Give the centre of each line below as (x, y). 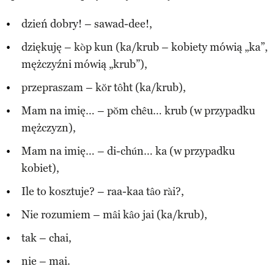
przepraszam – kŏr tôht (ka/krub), (104, 87)
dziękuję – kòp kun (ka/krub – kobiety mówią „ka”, (145, 47)
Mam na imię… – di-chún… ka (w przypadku (128, 151)
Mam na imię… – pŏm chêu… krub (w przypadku (138, 110)
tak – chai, (46, 238)
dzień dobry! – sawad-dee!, (87, 24)
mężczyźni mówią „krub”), (84, 64)
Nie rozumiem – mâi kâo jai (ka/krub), (114, 214)
